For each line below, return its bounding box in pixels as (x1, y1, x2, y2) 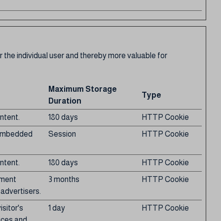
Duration (48, 97, 81, 105)
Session (48, 130, 76, 138)
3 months (48, 175, 79, 184)
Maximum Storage (48, 85, 117, 93)
